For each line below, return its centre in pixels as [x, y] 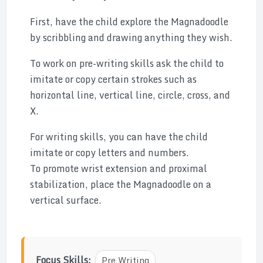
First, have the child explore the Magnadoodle [129, 22]
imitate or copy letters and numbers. [109, 153]
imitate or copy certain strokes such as [113, 79]
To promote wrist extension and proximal [119, 168]
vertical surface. [66, 200]
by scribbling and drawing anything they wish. [131, 38]
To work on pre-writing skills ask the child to [127, 63]
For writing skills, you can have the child [119, 137]
